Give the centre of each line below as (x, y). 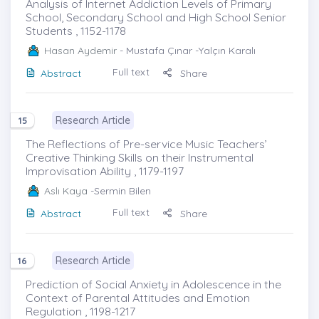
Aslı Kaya (66, 190)
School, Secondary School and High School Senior (156, 17)
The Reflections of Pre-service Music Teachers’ (146, 143)
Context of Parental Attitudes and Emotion (138, 297)
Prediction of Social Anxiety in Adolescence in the (153, 284)
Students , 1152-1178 (76, 30)
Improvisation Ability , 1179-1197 (105, 171)
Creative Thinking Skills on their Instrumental (140, 157)
